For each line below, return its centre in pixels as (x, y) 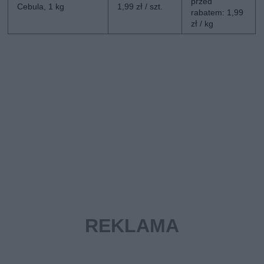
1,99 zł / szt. (140, 6)
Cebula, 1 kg (41, 6)
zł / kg (202, 23)
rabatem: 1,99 (217, 12)
